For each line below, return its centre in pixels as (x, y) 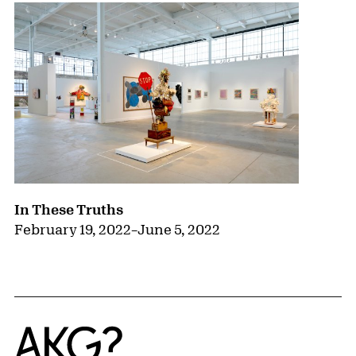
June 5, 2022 (179, 228)
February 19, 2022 (73, 228)
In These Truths (69, 209)
